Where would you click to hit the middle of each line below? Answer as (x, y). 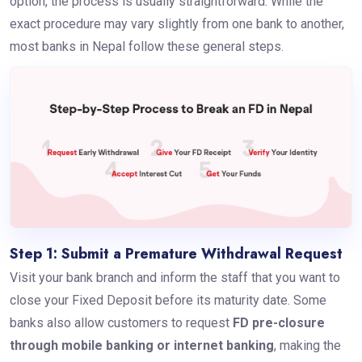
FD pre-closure (278, 322)
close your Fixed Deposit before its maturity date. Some (168, 300)
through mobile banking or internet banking (141, 345)
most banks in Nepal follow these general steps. (148, 47)
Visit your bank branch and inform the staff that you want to (175, 277)
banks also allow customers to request (121, 322)
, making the (307, 345)
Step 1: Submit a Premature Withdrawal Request (176, 253)
